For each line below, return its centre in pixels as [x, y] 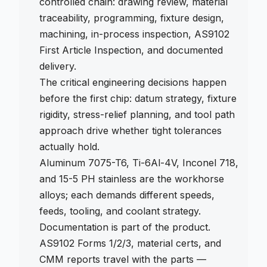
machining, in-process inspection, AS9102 [134, 34]
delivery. [58, 66]
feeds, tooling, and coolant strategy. [120, 211]
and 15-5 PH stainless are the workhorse [132, 179]
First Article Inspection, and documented [131, 50]
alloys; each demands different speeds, [127, 195]
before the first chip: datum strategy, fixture [138, 98]
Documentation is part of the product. [125, 227]
